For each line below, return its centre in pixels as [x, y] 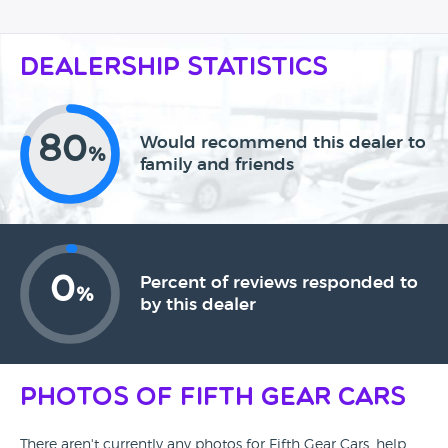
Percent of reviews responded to [279, 283]
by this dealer [198, 305]
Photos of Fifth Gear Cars [213, 399]
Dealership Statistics [174, 69]
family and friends [217, 165]
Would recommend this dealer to [283, 143]
